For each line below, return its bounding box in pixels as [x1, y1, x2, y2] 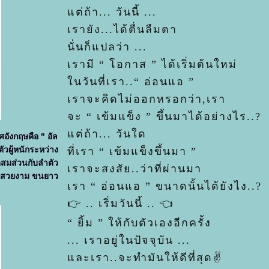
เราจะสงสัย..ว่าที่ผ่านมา [67, 163, 202, 175]
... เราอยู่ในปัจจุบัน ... [67, 234, 190, 246]
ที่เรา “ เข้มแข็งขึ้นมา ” [67, 145, 197, 157]
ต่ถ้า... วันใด [67, 128, 147, 140]
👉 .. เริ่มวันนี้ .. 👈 [67, 198, 174, 210]
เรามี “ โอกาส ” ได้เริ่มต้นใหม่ [67, 58, 237, 70]
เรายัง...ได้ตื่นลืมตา [67, 23, 177, 35]
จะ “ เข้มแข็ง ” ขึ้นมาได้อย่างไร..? [67, 110, 261, 122]
